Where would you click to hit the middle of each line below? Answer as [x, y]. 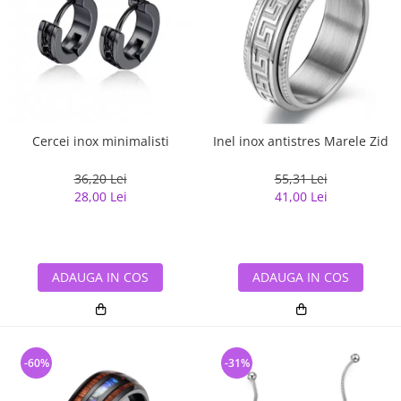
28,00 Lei [100, 196]
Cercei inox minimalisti [100, 141]
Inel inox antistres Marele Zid [301, 141]
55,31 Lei [301, 178]
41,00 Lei [301, 196]
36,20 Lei [100, 178]
